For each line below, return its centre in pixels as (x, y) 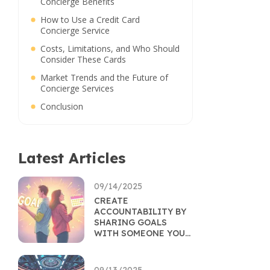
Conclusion (62, 106)
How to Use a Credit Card (90, 20)
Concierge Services (77, 88)
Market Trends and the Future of (104, 77)
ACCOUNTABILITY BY (140, 212)
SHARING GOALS (130, 222)
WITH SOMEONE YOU (140, 233)
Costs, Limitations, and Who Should (110, 49)
